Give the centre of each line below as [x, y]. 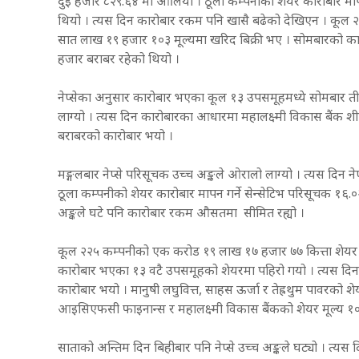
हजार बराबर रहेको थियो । [119, 60]
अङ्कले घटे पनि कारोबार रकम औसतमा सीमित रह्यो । [181, 214]
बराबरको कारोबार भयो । [115, 137]
